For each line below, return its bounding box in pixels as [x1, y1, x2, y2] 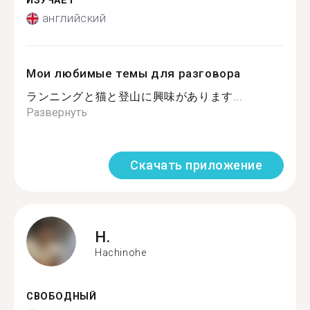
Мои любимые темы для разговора [26, 66, 241, 80]
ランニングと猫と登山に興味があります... [26, 90, 243, 103]
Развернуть [26, 106, 87, 119]
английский [42, 12, 107, 25]
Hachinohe [95, 246, 147, 258]
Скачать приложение [130, 158, 262, 172]
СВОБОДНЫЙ [26, 291, 97, 302]
